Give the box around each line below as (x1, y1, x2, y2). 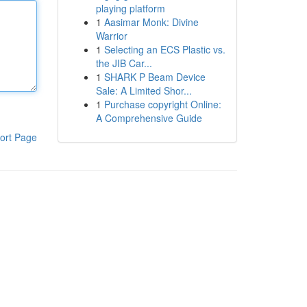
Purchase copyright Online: (103, 97, 221, 111)
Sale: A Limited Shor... (95, 84, 192, 97)
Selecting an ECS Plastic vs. (103, 42, 225, 56)
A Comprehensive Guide (95, 111, 202, 125)
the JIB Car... (95, 56, 152, 70)
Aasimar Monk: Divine (103, 15, 199, 29)
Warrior (95, 29, 127, 42)
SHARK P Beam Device (103, 70, 206, 84)
